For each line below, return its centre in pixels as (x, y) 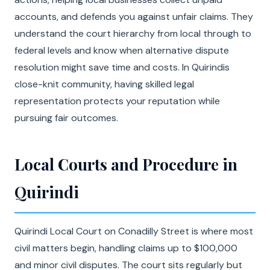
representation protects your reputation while (117, 101)
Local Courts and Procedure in (126, 164)
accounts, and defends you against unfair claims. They (134, 17)
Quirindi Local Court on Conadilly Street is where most (134, 231)
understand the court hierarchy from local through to (133, 33)
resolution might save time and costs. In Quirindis (122, 67)
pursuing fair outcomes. (66, 118)
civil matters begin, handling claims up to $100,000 (126, 248)
